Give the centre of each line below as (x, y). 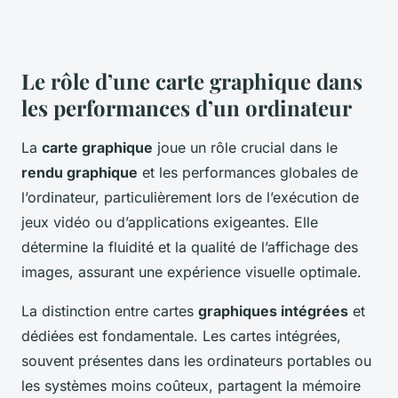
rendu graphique (80, 173)
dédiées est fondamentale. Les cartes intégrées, (181, 336)
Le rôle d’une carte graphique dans (192, 81)
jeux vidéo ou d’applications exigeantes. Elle (170, 223)
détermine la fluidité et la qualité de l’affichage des (190, 247)
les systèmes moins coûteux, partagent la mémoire (191, 386)
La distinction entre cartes (110, 311)
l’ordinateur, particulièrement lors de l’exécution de (190, 198)
